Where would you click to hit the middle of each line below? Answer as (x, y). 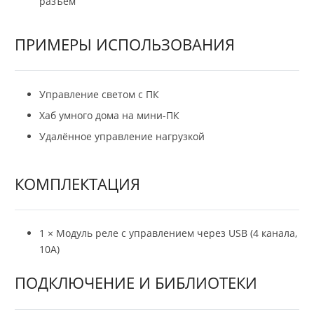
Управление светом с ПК (99, 94)
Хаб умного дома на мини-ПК (109, 115)
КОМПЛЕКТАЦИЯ (77, 183)
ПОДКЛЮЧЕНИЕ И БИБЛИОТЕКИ (136, 283)
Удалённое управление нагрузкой (122, 136)
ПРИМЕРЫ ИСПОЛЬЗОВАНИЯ (125, 44)
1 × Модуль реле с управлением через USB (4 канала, (168, 233)
